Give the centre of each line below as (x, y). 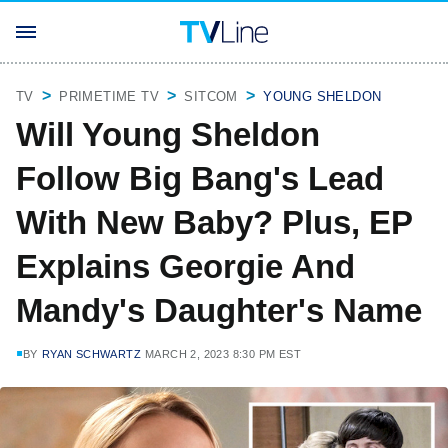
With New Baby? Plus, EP (214, 222)
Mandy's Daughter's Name (219, 310)
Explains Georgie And (185, 266)
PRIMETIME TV (109, 96)
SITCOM (211, 96)
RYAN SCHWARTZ (91, 354)
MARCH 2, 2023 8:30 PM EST (223, 354)
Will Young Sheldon (168, 134)
